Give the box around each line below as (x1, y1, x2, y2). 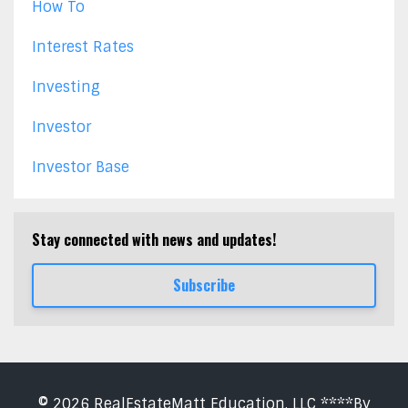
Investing (32, 76, 100, 97)
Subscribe (173, 274, 235, 297)
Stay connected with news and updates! (32, 228, 276, 250)
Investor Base (32, 157, 129, 177)
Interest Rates (32, 36, 134, 56)
